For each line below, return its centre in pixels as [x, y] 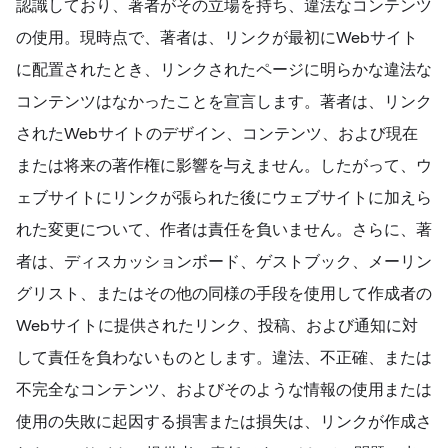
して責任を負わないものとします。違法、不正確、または [224, 357]
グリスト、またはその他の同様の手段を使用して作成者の [224, 293]
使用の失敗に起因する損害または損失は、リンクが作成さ [224, 421]
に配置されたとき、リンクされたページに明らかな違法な [224, 69]
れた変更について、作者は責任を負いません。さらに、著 [224, 229]
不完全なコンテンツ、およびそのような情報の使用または [224, 389]
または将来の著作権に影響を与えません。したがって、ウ [224, 165]
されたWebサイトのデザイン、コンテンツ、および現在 [217, 133]
